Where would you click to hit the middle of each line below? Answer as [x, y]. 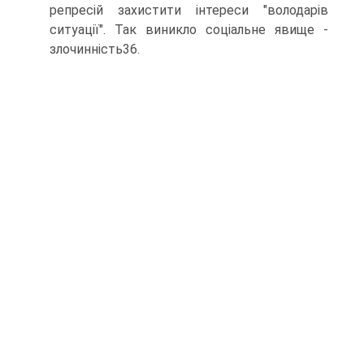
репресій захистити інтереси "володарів [189, 10]
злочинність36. [95, 49]
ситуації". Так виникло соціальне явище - [189, 30]
